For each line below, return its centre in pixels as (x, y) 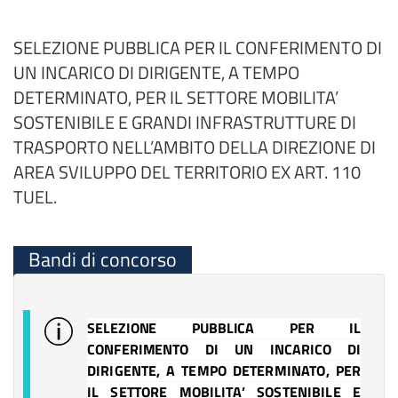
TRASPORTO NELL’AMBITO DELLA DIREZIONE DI (195, 147)
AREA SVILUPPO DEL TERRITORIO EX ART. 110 (187, 172)
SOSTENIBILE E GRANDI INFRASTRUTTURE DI (185, 122)
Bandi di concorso (103, 259)
